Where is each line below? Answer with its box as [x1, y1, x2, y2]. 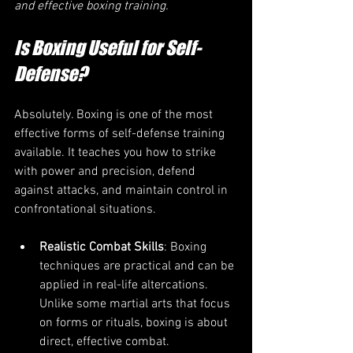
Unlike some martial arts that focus [39, 295, 233, 312]
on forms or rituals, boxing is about [39, 314, 231, 331]
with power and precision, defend [14, 163, 199, 180]
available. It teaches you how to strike [14, 144, 219, 161]
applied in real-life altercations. [39, 277, 211, 293]
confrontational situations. [14, 201, 156, 217]
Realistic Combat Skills [39, 239, 164, 255]
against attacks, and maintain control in [14, 182, 231, 199]
